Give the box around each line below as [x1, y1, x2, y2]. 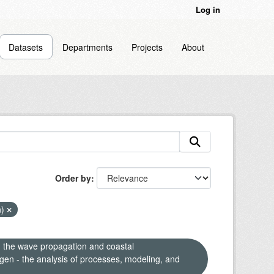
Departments [62, 40, 113, 53]
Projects [131, 40, 163, 53]
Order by [55, 172, 91, 184]
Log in [196, 4, 220, 15]
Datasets [9, 40, 43, 53]
